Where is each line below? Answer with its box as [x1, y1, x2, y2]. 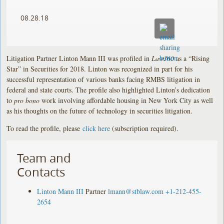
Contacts [17, 163, 65, 180]
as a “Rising [174, 53, 210, 63]
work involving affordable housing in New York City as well [39, 95, 213, 105]
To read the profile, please [6, 123, 83, 133]
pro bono [14, 95, 40, 105]
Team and [17, 149, 71, 166]
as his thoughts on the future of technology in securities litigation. [6, 105, 193, 115]
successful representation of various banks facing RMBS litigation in [6, 74, 200, 84]
